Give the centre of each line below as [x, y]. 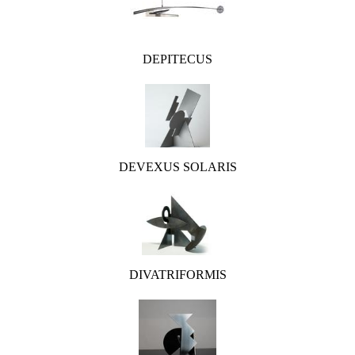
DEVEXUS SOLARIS [177, 167]
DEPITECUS [177, 59]
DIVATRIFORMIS [177, 275]
